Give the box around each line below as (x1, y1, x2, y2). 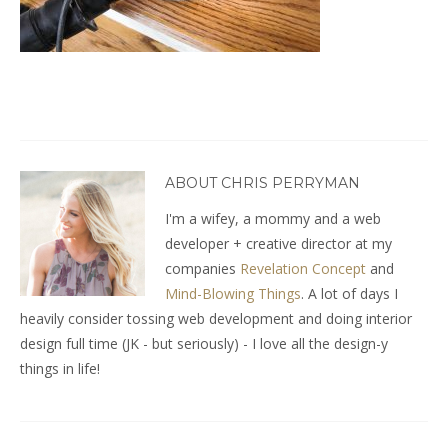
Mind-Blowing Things (165, 283, 301, 303)
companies (165, 258, 240, 278)
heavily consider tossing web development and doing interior (20, 308, 412, 328)
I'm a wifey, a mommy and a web (165, 208, 381, 228)
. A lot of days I (301, 283, 398, 303)
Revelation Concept (240, 258, 366, 278)
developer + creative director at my (165, 233, 392, 253)
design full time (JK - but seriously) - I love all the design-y (20, 333, 388, 353)
